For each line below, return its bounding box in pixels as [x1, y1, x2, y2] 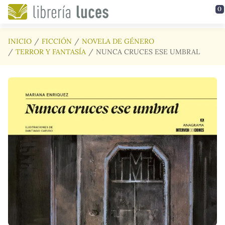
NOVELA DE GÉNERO [82, 37, 154, 46]
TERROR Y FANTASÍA [16, 47, 86, 56]
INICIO [8, 37, 32, 46]
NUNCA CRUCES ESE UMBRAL [96, 47, 200, 56]
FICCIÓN [42, 37, 72, 46]
